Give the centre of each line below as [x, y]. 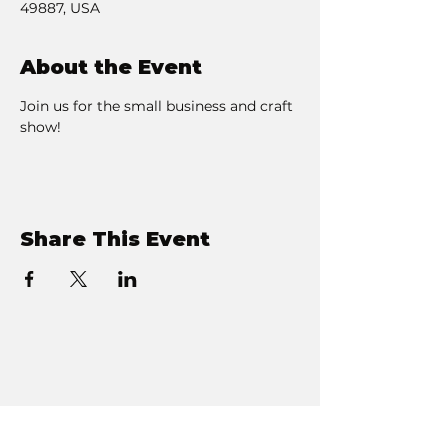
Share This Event [115, 239]
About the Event [111, 67]
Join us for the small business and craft [158, 106]
